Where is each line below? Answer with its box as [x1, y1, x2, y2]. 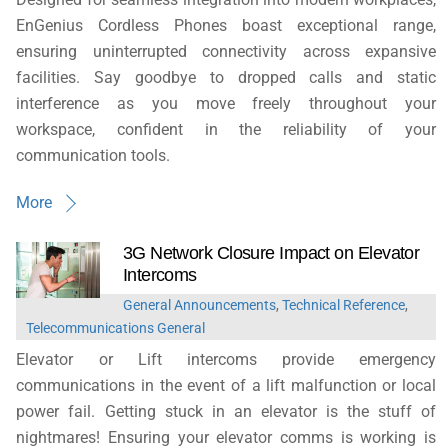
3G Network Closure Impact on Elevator [122, 242, 420, 264]
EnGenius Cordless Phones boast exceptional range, [16, 16, 436, 36]
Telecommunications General [26, 319, 206, 337]
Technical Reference [281, 296, 405, 314]
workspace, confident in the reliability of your [16, 120, 436, 140]
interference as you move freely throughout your [16, 94, 436, 114]
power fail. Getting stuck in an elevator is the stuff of [16, 401, 436, 421]
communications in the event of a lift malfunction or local [16, 375, 436, 395]
